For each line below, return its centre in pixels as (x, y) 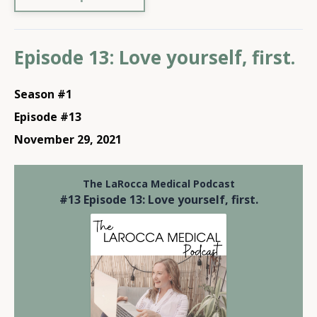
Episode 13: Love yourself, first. (155, 57)
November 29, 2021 (68, 139)
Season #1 (43, 94)
